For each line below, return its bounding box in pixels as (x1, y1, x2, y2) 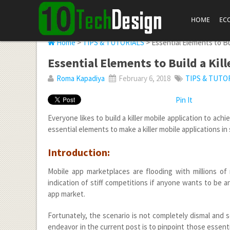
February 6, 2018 (117, 73, 171, 83)
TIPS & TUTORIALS (83, 37, 145, 47)
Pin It (176, 95, 193, 105)
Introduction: (48, 146, 110, 159)
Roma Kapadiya (56, 73, 105, 83)
